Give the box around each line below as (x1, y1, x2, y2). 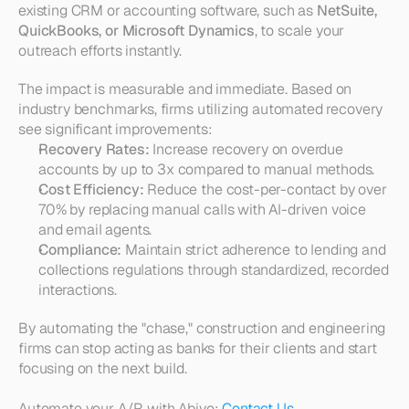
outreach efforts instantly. (18, 41, 182, 60)
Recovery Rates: (38, 140, 150, 159)
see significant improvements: (18, 120, 213, 139)
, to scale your (254, 21, 345, 40)
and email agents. (38, 220, 152, 239)
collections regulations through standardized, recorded (38, 260, 389, 279)
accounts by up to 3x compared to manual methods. (38, 160, 375, 179)
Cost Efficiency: (38, 180, 144, 199)
